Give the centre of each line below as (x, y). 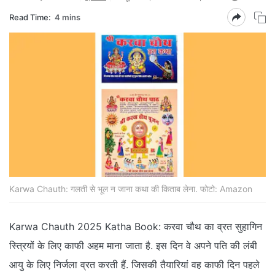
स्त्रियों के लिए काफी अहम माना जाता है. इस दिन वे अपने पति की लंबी (133, 246)
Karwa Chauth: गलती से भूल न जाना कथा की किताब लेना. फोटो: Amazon (131, 189)
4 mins (68, 17)
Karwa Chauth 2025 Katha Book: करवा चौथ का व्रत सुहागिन (136, 227)
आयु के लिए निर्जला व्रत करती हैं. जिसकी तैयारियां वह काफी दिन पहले (134, 265)
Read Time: (30, 17)
